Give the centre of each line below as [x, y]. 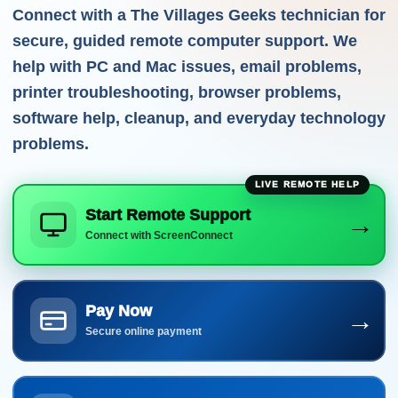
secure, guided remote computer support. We [185, 41]
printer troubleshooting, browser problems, [177, 92]
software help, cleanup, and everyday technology [199, 118]
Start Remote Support [168, 215]
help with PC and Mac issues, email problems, [187, 67]
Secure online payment [143, 331]
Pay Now [119, 311]
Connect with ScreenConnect [159, 235]
